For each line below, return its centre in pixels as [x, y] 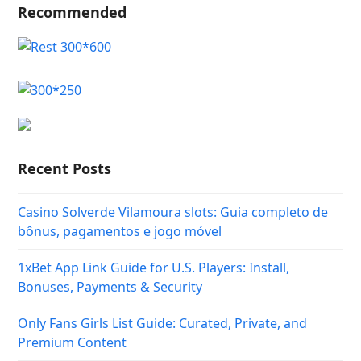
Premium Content [73, 342]
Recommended [73, 12]
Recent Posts [65, 168]
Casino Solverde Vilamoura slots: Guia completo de [173, 212]
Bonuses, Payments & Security [110, 286]
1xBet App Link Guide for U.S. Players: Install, [154, 267]
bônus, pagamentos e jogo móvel [120, 231]
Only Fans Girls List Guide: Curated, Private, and [163, 323]
